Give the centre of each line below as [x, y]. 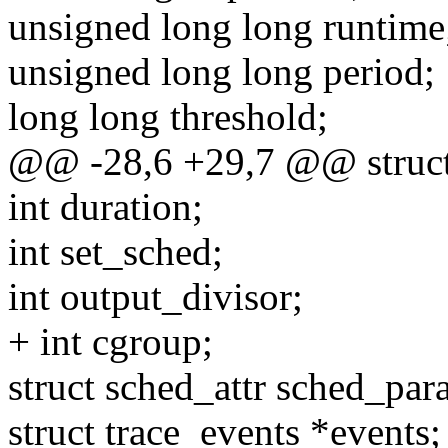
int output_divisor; [155, 297]
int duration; [105, 207]
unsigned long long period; [221, 72]
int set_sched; [115, 252]
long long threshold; [168, 117]
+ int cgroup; [110, 342]
